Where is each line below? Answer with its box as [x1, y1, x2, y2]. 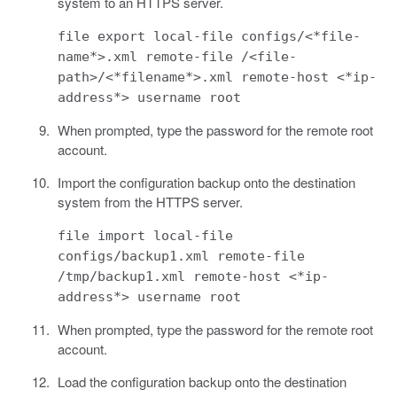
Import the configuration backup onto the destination [57, 173, 355, 192]
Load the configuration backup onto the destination [57, 372, 346, 392]
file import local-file [57, 228, 233, 245]
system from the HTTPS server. [57, 192, 243, 212]
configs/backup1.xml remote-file [57, 248, 305, 265]
